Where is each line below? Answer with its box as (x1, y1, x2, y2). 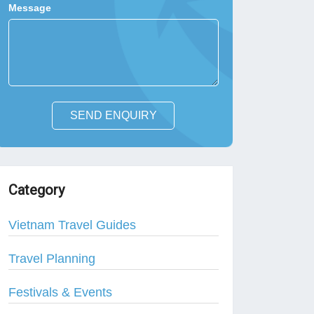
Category (8, 182, 65, 198)
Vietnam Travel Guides (8, 218, 137, 232)
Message (8, 2, 52, 13)
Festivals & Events (8, 285, 113, 299)
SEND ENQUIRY (69, 109, 157, 121)
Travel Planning (8, 252, 96, 266)
